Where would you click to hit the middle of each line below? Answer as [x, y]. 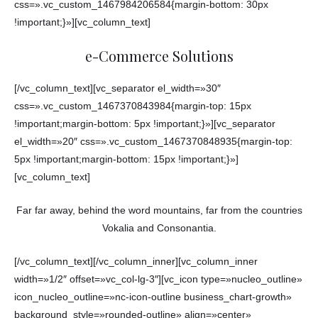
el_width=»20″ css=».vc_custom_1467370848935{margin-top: [153, 142]
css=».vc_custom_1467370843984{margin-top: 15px [133, 106]
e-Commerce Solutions [159, 56]
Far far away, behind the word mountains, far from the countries [159, 211]
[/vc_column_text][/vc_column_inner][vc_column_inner [136, 261]
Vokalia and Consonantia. [159, 229]
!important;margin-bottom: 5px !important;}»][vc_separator [145, 124]
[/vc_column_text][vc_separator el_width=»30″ [117, 89]
